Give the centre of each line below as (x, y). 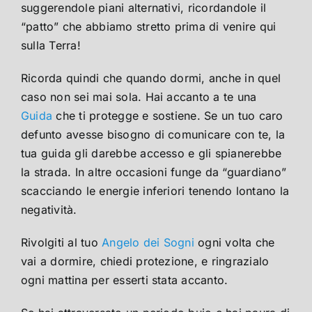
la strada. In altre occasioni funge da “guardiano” (154, 172)
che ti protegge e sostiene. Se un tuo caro (168, 116)
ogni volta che (234, 243)
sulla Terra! (53, 46)
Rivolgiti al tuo (62, 243)
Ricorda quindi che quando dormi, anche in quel (151, 78)
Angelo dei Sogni (148, 243)
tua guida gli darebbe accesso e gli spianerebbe (151, 154)
